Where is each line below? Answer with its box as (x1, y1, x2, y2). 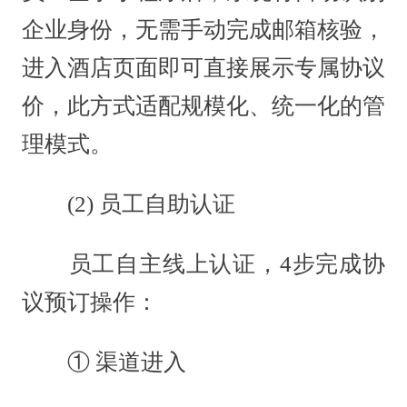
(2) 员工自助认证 (21, 192, 235, 217)
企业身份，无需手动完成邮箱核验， (21, 17, 386, 43)
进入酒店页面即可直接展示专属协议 (21, 55, 386, 81)
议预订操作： (21, 290, 158, 315)
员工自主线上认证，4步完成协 (21, 252, 386, 277)
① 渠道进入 (21, 350, 186, 375)
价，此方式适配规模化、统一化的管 (21, 94, 386, 119)
